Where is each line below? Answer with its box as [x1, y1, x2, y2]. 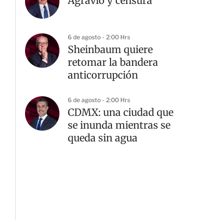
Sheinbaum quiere [68, 43, 153, 55]
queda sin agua [68, 132, 137, 144]
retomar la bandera [68, 56, 158, 68]
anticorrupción [68, 69, 138, 81]
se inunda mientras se [68, 119, 170, 131]
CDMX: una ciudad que [68, 106, 173, 118]
